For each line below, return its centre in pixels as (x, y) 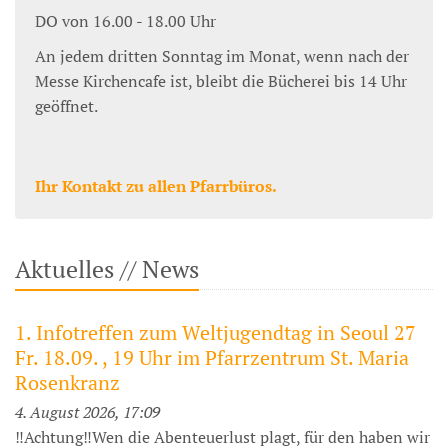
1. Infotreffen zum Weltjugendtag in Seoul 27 (215, 333)
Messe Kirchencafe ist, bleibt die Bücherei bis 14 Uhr (221, 81)
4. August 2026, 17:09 (87, 412)
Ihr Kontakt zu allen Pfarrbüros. (156, 186)
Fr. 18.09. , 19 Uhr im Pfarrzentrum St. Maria (212, 358)
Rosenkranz (67, 383)
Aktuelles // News (107, 269)
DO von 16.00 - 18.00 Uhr (125, 21)
